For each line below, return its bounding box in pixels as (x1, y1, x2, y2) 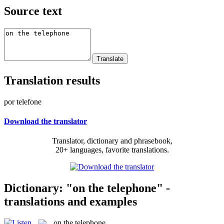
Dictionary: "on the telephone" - (4, 181, 170, 194)
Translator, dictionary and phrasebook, (51, 136, 172, 145)
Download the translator (4, 116, 87, 125)
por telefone (4, 97, 41, 106)
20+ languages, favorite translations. (55, 145, 169, 154)
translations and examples (4, 194, 137, 208)
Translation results (4, 73, 100, 87)
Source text (4, 4, 62, 17)
